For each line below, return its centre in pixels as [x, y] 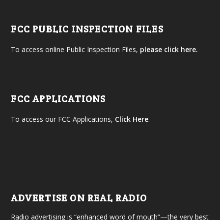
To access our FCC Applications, [63, 119]
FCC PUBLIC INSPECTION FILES [87, 29]
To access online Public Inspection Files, [76, 50]
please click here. [169, 50]
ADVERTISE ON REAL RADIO [79, 198]
